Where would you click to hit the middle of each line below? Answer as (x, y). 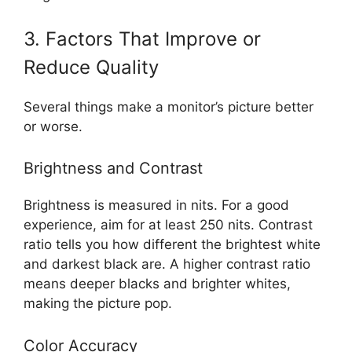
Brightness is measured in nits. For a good (156, 205)
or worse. (53, 126)
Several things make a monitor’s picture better (169, 106)
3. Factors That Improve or (142, 38)
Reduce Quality (91, 67)
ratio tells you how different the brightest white (172, 245)
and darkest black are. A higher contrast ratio (167, 264)
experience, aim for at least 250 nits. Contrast (168, 225)
